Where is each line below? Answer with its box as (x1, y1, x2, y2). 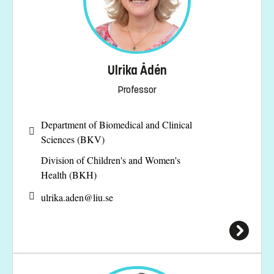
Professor (117, 83, 157, 95)
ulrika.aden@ (41, 190, 93, 204)
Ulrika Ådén (107, 62, 167, 78)
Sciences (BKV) (41, 133, 105, 146)
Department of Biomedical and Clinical (41, 118, 192, 131)
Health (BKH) (41, 168, 97, 182)
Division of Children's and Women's (41, 154, 180, 167)
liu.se (93, 190, 113, 204)
